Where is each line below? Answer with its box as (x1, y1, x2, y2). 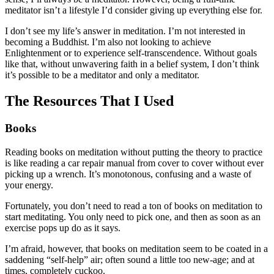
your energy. (5, 179, 53, 190)
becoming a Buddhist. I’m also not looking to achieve (5, 37, 211, 48)
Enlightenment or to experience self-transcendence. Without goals (5, 48, 257, 59)
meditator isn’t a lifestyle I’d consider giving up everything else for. (5, 5, 262, 16)
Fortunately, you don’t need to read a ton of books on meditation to (5, 200, 262, 211)
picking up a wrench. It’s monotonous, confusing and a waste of (5, 168, 251, 179)
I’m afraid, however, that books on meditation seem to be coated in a (5, 243, 268, 254)
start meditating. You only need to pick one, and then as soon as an (5, 211, 261, 222)
